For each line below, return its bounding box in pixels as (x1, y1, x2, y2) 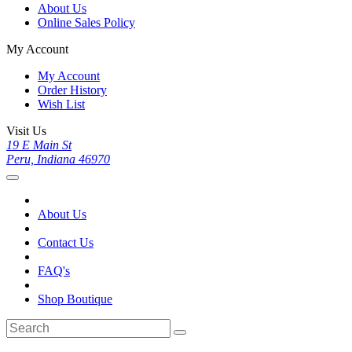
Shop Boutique (38, 292, 112, 306)
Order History (38, 83, 107, 97)
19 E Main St (6, 138, 71, 152)
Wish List (38, 97, 85, 112)
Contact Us (38, 236, 93, 250)
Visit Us (6, 124, 46, 138)
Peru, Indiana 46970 (6, 152, 110, 167)
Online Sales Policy (38, 16, 135, 30)
